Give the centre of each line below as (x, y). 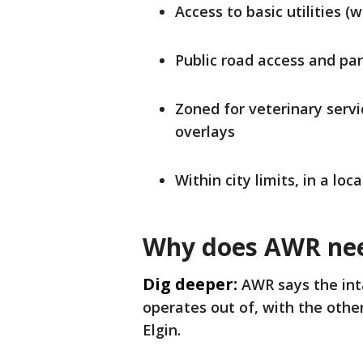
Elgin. (162, 330)
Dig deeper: (190, 284)
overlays (205, 131)
